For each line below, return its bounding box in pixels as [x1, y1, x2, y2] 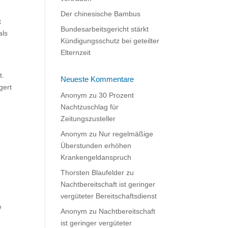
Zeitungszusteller [61, 115, 116, 123]
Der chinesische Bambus [61, 10, 141, 18]
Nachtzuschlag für [61, 103, 119, 111]
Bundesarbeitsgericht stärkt [61, 25, 149, 33]
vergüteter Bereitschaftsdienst [61, 192, 157, 200]
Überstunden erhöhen [61, 141, 132, 150]
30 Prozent [99, 91, 134, 99]
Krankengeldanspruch [61, 153, 132, 161]
